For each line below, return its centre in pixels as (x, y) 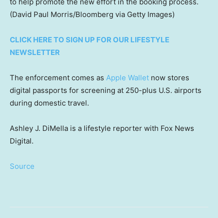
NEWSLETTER (36, 52)
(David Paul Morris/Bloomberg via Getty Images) (92, 14)
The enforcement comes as (58, 77)
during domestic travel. (49, 103)
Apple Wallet (127, 77)
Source (22, 166)
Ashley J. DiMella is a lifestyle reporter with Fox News (102, 128)
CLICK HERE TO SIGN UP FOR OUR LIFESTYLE (90, 39)
